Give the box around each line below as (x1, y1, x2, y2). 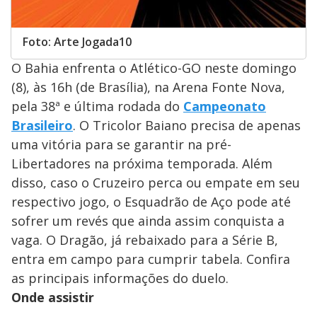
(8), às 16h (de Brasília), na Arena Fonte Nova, (11, 79, 285, 96)
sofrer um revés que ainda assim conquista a (11, 212, 284, 230)
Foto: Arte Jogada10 (23, 34, 132, 50)
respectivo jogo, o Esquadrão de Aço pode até (11, 193, 291, 211)
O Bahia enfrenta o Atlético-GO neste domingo (11, 59, 296, 77)
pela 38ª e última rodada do (11, 98, 183, 115)
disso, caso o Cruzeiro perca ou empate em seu (11, 174, 300, 192)
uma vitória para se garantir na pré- (11, 136, 231, 154)
